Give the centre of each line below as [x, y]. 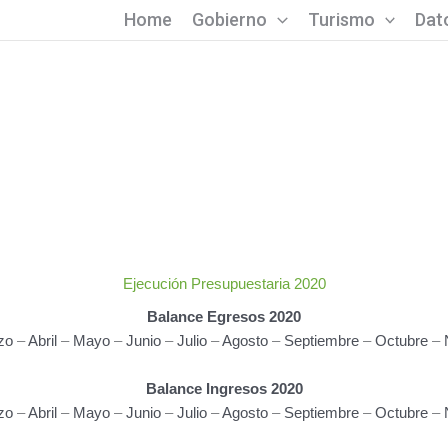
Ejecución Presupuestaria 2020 [224, 283]
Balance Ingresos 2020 [224, 389]
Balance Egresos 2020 [224, 317]
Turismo [341, 19]
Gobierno [229, 19]
